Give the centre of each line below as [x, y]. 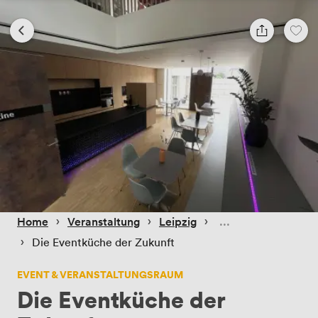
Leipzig [178, 221]
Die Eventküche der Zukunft [103, 242]
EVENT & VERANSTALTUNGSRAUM [100, 274]
